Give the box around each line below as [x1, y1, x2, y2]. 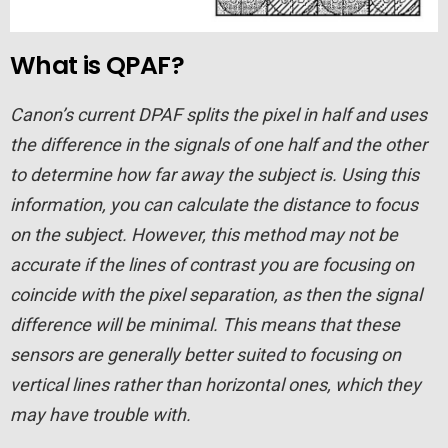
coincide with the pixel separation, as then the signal [10, 283, 422, 305]
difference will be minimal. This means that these [10, 313, 400, 335]
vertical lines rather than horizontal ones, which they [10, 373, 421, 395]
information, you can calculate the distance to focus [10, 193, 418, 215]
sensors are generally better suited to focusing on [10, 343, 401, 365]
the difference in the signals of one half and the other [10, 133, 427, 155]
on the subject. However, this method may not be [10, 223, 398, 245]
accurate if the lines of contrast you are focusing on [10, 253, 414, 275]
